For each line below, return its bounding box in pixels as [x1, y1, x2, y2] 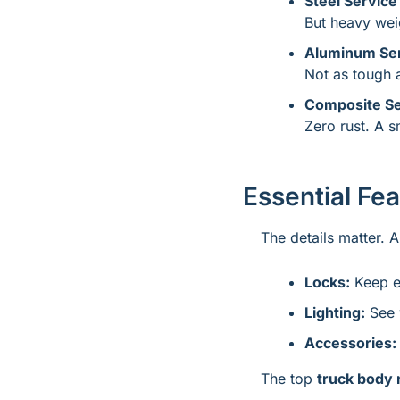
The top [261, 370, 317, 387]
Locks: [304, 273, 350, 291]
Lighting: [304, 304, 365, 321]
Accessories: [304, 334, 396, 352]
